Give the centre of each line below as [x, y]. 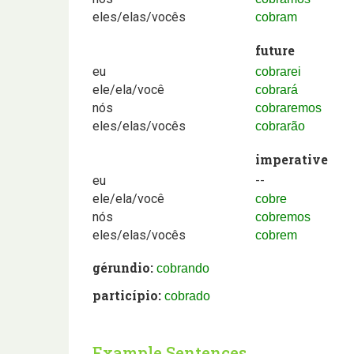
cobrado [187, 296]
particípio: [128, 295]
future [275, 50]
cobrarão [281, 126]
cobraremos [289, 107]
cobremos [283, 217]
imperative [292, 159]
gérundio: [123, 267]
